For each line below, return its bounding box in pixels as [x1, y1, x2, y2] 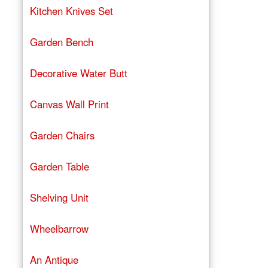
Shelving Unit [29, 190, 89, 205]
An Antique [29, 252, 78, 267]
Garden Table [29, 159, 89, 173]
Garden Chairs [29, 127, 95, 142]
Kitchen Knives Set [29, 3, 113, 18]
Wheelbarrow [29, 221, 89, 236]
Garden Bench [29, 34, 93, 49]
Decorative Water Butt [29, 65, 127, 80]
